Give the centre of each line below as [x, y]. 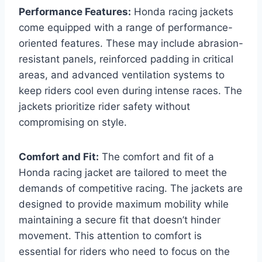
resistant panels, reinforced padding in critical [126, 59]
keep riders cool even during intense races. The [130, 91]
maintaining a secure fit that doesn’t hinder [120, 220]
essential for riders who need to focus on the [124, 252]
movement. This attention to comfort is [110, 236]
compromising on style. [73, 123]
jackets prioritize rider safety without [104, 107]
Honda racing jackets [182, 12]
